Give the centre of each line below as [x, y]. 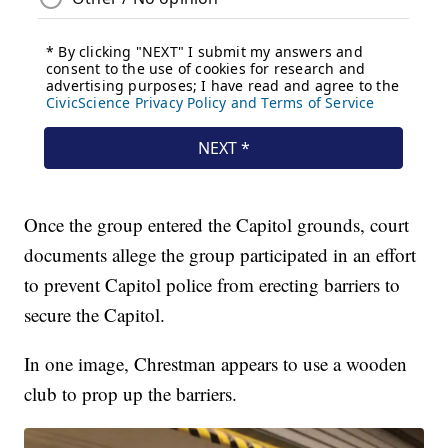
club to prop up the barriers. [131, 394]
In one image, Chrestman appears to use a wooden [216, 364]
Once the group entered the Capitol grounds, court [217, 225]
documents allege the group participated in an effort [220, 255]
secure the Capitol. [95, 315]
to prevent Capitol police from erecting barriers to [212, 285]
